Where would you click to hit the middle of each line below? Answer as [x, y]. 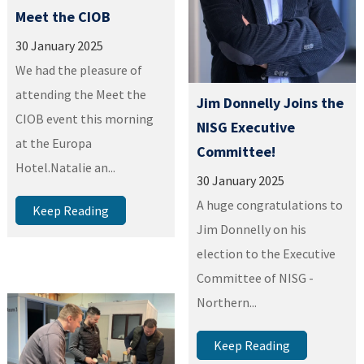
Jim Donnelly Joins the [271, 103]
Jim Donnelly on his [252, 229]
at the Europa [54, 143]
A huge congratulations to [270, 205]
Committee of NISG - [256, 278]
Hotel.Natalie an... [66, 168]
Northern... [227, 302]
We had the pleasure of [79, 70]
